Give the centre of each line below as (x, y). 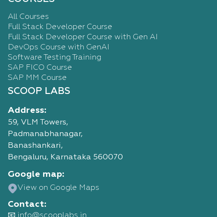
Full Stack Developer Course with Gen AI (83, 37)
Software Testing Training (54, 58)
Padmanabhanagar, (45, 134)
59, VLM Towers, (38, 123)
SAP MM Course (37, 78)
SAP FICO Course (40, 68)
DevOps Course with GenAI (59, 47)
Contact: (27, 204)
